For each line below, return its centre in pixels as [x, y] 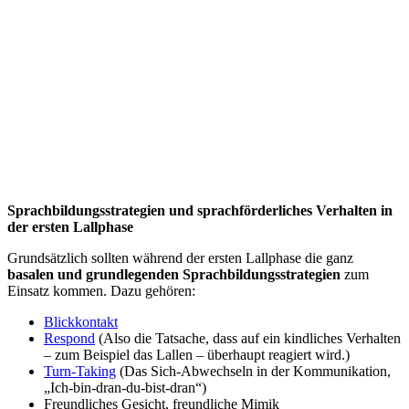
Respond [69, 339]
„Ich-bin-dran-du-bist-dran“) [125, 388]
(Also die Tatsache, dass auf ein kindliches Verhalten [248, 339]
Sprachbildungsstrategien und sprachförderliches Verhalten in [200, 211]
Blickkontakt [81, 322]
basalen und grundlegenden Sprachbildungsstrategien [174, 275]
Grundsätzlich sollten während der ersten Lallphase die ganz [180, 258]
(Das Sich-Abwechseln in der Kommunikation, [253, 372]
